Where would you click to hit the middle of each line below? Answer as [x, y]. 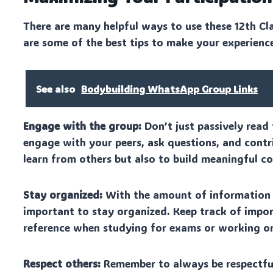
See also [56, 88]
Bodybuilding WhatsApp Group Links [170, 88]
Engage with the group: [83, 125]
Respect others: [62, 263]
